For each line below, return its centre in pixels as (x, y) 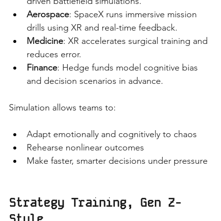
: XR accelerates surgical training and (137, 41)
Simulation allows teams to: (62, 108)
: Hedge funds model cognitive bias (129, 68)
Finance (42, 68)
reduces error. (54, 54)
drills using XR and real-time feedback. (102, 28)
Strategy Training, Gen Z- (95, 203)
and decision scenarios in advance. (95, 81)
